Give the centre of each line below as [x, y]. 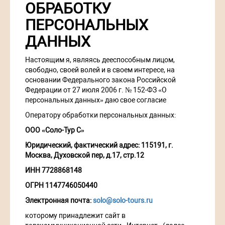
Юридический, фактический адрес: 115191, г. [99, 145]
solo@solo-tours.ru [123, 201]
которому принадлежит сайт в [75, 216]
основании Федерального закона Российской [100, 80]
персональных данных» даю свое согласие [96, 100]
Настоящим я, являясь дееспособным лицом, [100, 60]
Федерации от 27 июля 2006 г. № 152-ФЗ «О [96, 90]
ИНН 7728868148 [53, 171]
